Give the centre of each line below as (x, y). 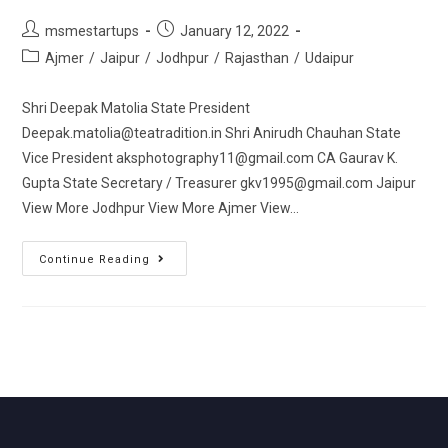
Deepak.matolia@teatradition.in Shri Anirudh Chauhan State (212, 133)
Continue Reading (95, 259)
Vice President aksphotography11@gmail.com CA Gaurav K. (210, 158)
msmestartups (92, 31)
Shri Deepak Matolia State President (136, 108)
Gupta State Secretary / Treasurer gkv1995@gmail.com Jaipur (219, 183)
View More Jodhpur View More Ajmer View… (161, 208)
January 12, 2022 (235, 31)
